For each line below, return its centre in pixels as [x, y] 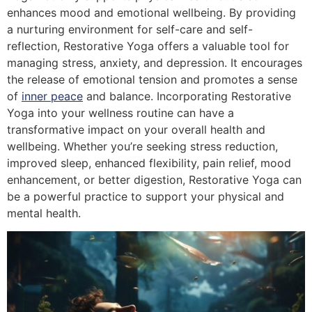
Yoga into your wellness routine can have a [120, 112]
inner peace [52, 96]
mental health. [44, 213]
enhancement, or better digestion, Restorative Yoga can [154, 179]
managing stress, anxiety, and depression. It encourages [155, 62]
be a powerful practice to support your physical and [146, 196]
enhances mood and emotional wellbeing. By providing [151, 12]
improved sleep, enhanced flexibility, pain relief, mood [149, 163]
